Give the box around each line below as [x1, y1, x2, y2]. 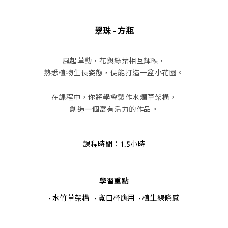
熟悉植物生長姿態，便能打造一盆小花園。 [44, 68, 184, 77]
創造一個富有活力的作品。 [70, 105, 158, 113]
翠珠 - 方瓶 [94, 25, 134, 35]
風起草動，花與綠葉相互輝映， [62, 56, 166, 65]
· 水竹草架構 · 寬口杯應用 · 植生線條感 [49, 193, 179, 202]
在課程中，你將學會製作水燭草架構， [51, 93, 177, 101]
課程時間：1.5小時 [83, 139, 145, 148]
